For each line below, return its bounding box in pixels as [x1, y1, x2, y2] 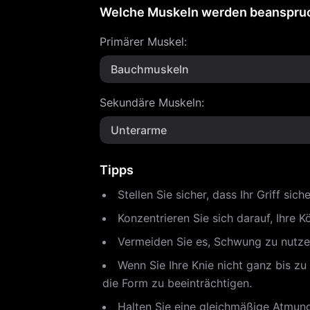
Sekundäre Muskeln [100, 95, 201, 109]
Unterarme [111, 123, 167, 137]
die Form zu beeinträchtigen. [102, 276, 252, 290]
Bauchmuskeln [111, 62, 189, 76]
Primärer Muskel [100, 35, 184, 48]
